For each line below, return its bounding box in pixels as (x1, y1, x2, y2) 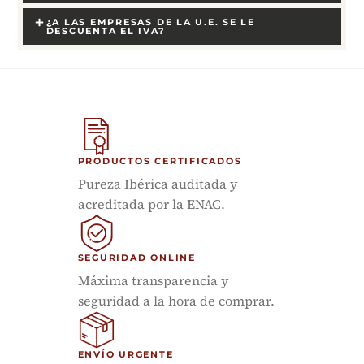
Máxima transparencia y (77, 271, 228, 290)
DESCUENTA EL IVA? (45, 24, 165, 37)
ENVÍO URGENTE (77, 349, 174, 361)
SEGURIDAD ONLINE (77, 252, 196, 264)
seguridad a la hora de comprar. (77, 292, 275, 310)
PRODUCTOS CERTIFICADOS (77, 155, 242, 167)
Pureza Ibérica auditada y (77, 175, 237, 193)
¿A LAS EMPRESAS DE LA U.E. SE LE (45, 15, 255, 28)
